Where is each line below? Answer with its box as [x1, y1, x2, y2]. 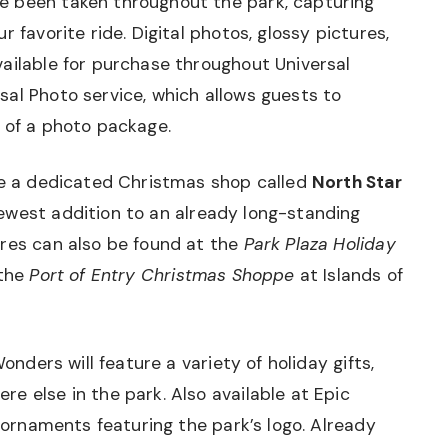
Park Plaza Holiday [243, 233, 396, 256]
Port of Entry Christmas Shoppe [29, 264, 300, 287]
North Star [311, 171, 402, 194]
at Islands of [299, 264, 404, 287]
